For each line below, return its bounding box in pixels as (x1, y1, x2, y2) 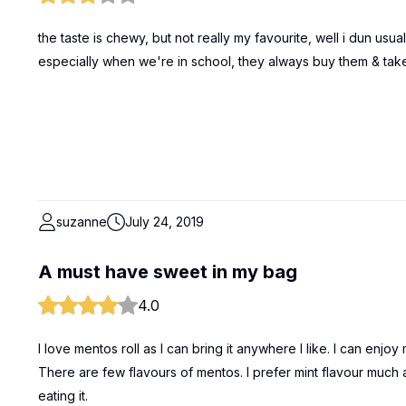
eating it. (38, 388, 88, 403)
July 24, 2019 (125, 214, 204, 229)
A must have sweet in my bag (38, 261, 297, 283)
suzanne (56, 214, 107, 229)
